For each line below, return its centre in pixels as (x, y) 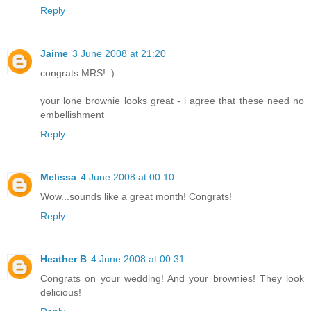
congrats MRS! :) (77, 73)
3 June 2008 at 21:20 (119, 53)
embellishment (72, 114)
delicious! (61, 292)
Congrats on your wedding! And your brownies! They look (172, 278)
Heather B (64, 259)
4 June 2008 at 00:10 (127, 177)
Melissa (58, 177)
